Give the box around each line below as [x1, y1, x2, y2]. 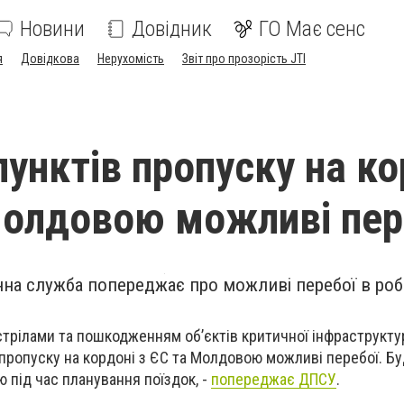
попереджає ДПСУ [211, 370, 336, 389]
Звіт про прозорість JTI [182, 51, 306, 66]
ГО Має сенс [259, 16, 365, 41]
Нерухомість [97, 51, 164, 66]
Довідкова [21, 51, 79, 66]
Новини [20, 16, 85, 41]
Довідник [132, 16, 212, 41]
